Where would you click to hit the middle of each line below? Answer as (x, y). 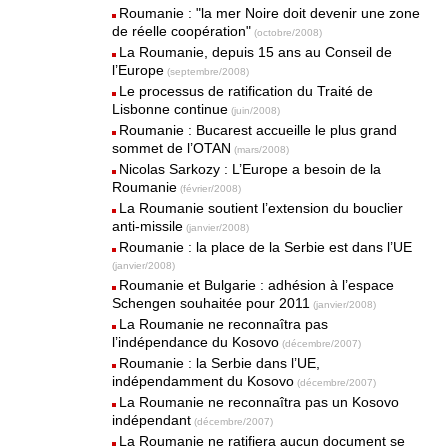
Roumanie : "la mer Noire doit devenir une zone (270, 13)
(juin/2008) (256, 110)
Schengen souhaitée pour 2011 (211, 303)
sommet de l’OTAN (172, 148)
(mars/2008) (262, 149)
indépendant (152, 420)
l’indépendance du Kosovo (196, 342)
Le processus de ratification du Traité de (246, 91)
